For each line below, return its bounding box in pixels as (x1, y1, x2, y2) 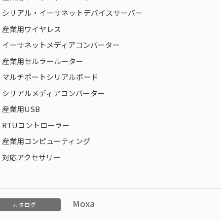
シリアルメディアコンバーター (2, 87, 105, 98)
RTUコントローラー (2, 119, 70, 130)
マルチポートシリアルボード (2, 72, 98, 82)
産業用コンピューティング (2, 136, 90, 146)
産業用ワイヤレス (2, 23, 61, 34)
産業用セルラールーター (2, 55, 83, 66)
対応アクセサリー (2, 151, 61, 162)
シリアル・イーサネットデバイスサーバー (2, 7, 143, 18)
